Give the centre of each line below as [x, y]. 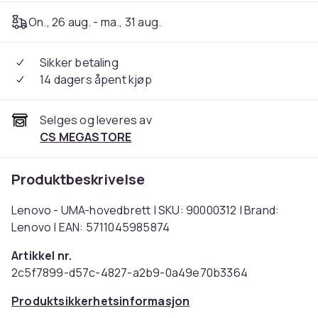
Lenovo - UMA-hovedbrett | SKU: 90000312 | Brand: [146, 210]
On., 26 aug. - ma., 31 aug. [95, 22]
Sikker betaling [79, 62]
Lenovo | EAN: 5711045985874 [91, 227]
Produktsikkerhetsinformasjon [101, 301]
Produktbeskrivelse [78, 179]
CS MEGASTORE [86, 137]
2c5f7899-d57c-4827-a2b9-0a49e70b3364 [130, 273]
